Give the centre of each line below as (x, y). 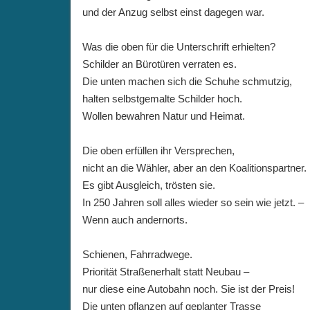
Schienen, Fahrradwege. (137, 254)
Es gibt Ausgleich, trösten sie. (149, 185)
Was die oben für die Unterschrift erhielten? (179, 47)
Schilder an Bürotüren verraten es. (159, 64)
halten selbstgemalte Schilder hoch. (162, 99)
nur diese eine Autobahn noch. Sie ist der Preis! (189, 289)
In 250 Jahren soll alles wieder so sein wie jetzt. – (193, 202)
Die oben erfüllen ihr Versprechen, (158, 151)
